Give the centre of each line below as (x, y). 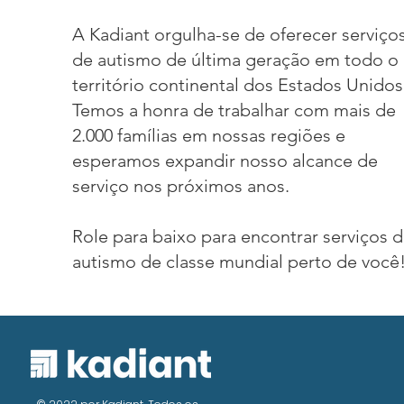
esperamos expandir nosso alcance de (225, 161)
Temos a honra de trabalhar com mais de (234, 110)
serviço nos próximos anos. (180, 186)
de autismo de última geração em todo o (235, 60)
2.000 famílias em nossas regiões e (208, 135)
